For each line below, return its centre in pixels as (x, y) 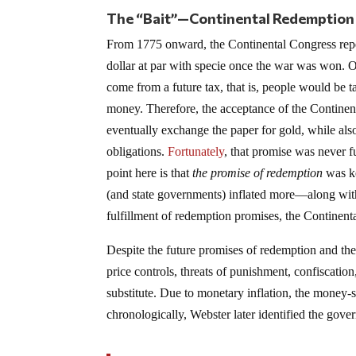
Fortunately (196, 152)
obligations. (137, 152)
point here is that (150, 173)
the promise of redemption (258, 173)
